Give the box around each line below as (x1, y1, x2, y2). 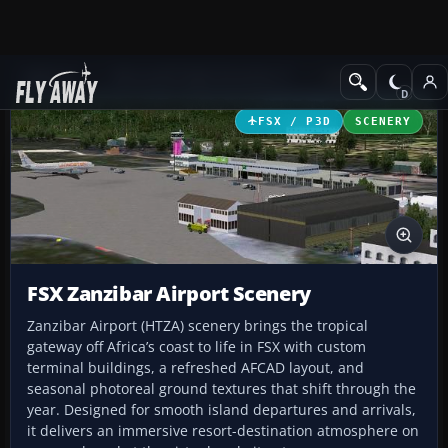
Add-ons (24, 67, 77, 86)
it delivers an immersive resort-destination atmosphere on (27, 421, 419, 441)
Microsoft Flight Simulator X (112, 67, 291, 86)
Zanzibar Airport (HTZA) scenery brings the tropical (27, 316, 368, 336)
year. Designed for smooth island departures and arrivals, (27, 400, 416, 420)
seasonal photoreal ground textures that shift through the (27, 379, 416, 399)
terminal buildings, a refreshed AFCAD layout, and (27, 358, 364, 378)
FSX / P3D (258, 114, 331, 127)
